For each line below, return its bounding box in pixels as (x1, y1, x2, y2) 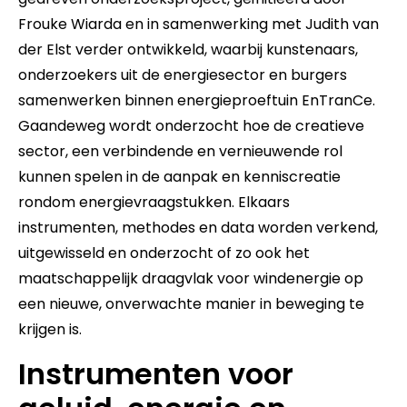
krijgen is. (18, 319, 82, 340)
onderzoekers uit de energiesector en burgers (18, 65, 347, 85)
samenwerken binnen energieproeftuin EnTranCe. (18, 90, 375, 111)
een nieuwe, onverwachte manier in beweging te (18, 293, 364, 314)
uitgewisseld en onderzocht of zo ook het (18, 243, 310, 263)
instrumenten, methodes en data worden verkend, (18, 217, 378, 238)
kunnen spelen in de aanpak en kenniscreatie (18, 166, 341, 187)
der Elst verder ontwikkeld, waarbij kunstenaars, (18, 39, 358, 60)
